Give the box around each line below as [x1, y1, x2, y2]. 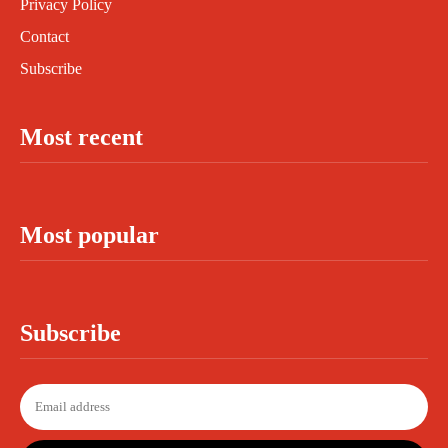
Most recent [20, 124, 143, 151]
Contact [20, 28, 69, 46]
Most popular [20, 222, 159, 249]
